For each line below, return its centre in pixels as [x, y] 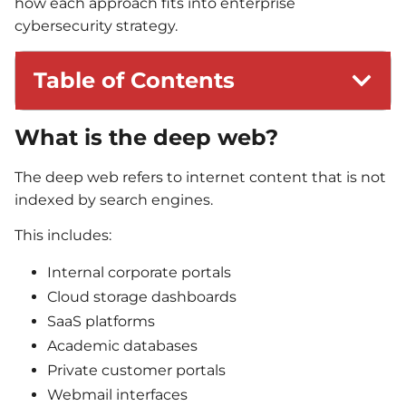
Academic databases [122, 345]
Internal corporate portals [139, 272]
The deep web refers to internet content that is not [200, 177]
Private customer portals [136, 370]
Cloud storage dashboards [142, 296]
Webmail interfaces [117, 394]
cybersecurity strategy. [96, 26]
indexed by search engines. [114, 199]
